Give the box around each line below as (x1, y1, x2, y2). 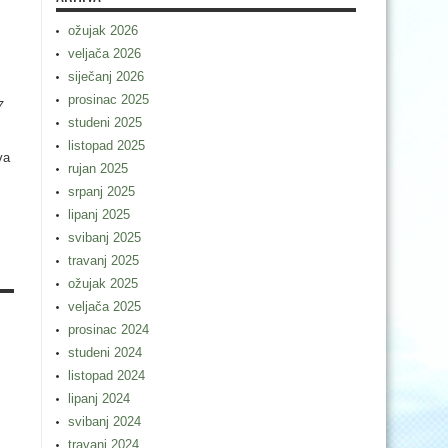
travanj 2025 (68, 253, 139, 268)
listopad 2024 (68, 368, 145, 383)
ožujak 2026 (68, 23, 138, 38)
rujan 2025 (68, 161, 128, 176)
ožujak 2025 (68, 276, 138, 291)
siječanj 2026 (68, 69, 144, 84)
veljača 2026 (68, 46, 141, 61)
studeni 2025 (68, 115, 142, 130)
